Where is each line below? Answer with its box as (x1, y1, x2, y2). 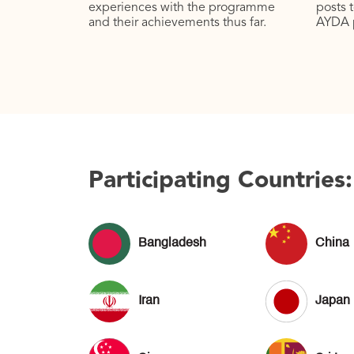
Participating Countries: (88, 161, 352, 200)
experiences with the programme (88, 2, 275, 15)
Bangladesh (138, 237, 206, 250)
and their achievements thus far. (88, 17, 266, 30)
